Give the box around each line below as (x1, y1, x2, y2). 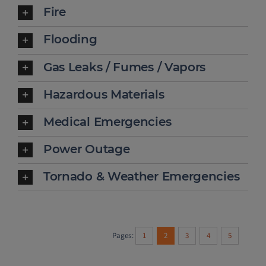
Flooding (43, 32, 97, 47)
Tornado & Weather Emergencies (43, 169, 240, 184)
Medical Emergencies (43, 114, 172, 129)
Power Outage (43, 142, 130, 157)
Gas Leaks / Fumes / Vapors (43, 59, 206, 74)
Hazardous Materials (43, 87, 164, 102)
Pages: (112, 230, 134, 242)
